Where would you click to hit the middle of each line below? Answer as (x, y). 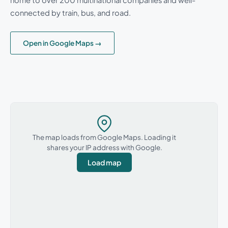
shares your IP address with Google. (104, 148)
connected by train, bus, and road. (70, 12)
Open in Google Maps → (62, 43)
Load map (104, 162)
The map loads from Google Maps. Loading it (104, 137)
